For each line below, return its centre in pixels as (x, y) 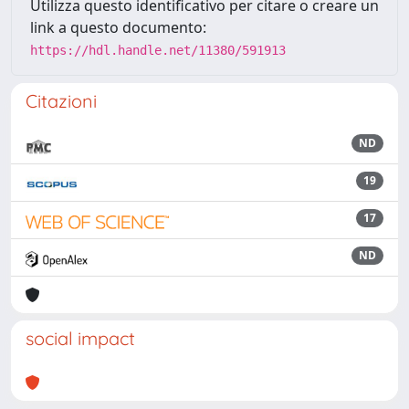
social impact (80, 338)
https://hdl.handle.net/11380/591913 (158, 50)
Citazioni (61, 101)
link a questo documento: (118, 27)
